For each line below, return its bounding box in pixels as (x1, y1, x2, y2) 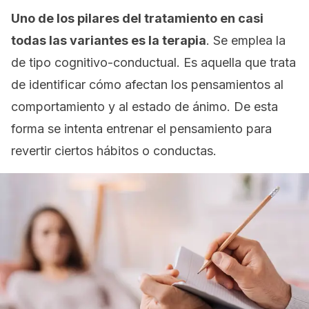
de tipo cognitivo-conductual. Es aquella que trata (11, 55, 296, 70)
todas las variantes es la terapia (11, 33, 206, 48)
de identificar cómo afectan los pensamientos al (11, 77, 283, 92)
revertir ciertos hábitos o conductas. (11, 143, 217, 158)
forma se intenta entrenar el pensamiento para (11, 121, 272, 136)
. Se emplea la (206, 33, 286, 48)
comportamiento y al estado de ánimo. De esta (11, 99, 278, 114)
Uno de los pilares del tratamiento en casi (11, 11, 263, 26)
